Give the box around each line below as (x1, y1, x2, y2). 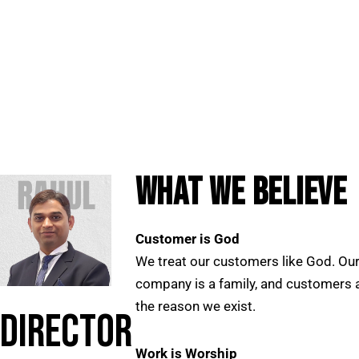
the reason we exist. (135, 298, 256, 315)
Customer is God (135, 231, 240, 248)
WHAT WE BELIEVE (135, 171, 347, 216)
